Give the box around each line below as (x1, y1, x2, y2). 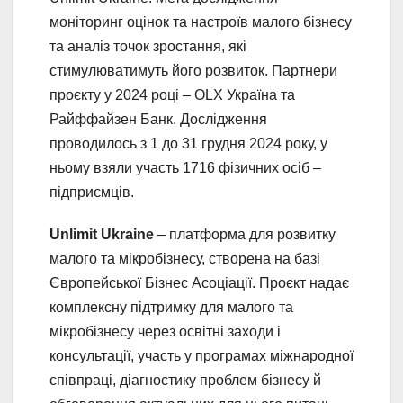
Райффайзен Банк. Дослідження (49, 111, 267, 127)
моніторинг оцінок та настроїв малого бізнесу (49, 13, 352, 30)
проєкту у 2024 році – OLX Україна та (49, 86, 295, 103)
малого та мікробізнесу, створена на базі (49, 250, 320, 266)
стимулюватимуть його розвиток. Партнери (49, 62, 337, 78)
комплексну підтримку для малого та (49, 299, 293, 315)
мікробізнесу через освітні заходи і (49, 323, 281, 339)
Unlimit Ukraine (49, 226, 154, 242)
